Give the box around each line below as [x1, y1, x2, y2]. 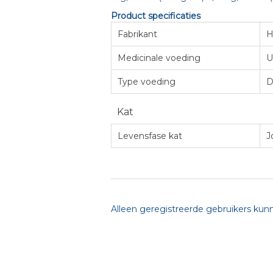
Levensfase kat [118, 130, 182, 142]
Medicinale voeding [118, 52, 200, 64]
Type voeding [118, 76, 175, 88]
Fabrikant [118, 29, 157, 40]
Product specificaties [111, 10, 200, 22]
